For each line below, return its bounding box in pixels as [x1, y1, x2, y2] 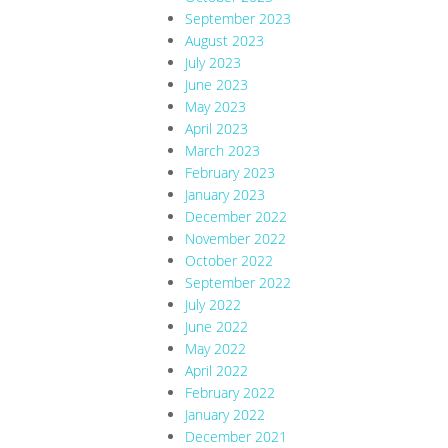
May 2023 [185, 97, 246, 117]
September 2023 [185, 9, 291, 29]
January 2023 [185, 185, 265, 205]
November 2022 [185, 229, 286, 249]
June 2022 [185, 317, 248, 337]
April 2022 [185, 361, 248, 381]
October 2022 [185, 251, 273, 271]
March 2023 [185, 141, 260, 161]
